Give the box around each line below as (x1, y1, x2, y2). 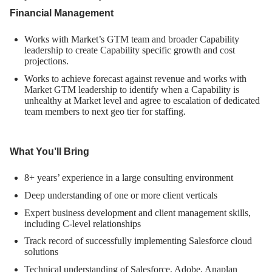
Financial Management (10, 8, 114, 19)
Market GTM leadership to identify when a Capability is (24, 84, 239, 95)
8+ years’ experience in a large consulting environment (24, 172, 233, 183)
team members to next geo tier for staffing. (24, 106, 186, 117)
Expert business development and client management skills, (24, 207, 251, 218)
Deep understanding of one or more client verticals (24, 189, 217, 200)
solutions (24, 246, 58, 257)
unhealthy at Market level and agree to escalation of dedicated (24, 95, 260, 106)
